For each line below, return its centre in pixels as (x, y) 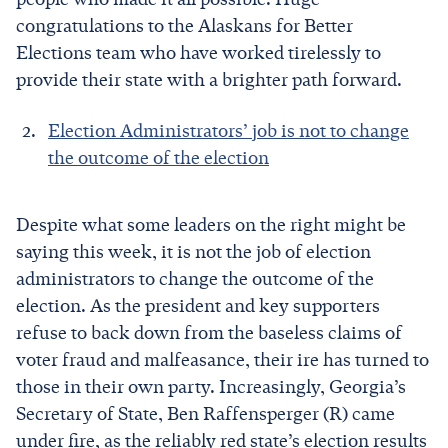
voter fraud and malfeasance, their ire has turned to (222, 359)
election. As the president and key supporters (198, 305)
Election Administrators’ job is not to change (228, 130)
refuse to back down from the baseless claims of (209, 332)
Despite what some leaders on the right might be (211, 224)
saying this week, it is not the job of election (193, 251)
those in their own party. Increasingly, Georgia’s (211, 386)
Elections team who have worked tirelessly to (198, 52)
